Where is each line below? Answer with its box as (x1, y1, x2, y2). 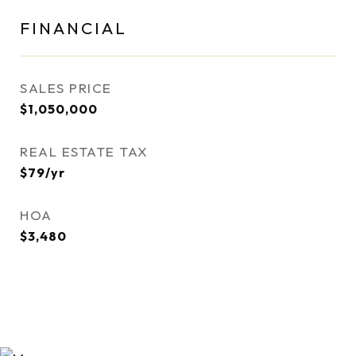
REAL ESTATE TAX (20, 143, 149, 160)
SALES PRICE (20, 79, 112, 96)
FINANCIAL (20, 17, 127, 38)
